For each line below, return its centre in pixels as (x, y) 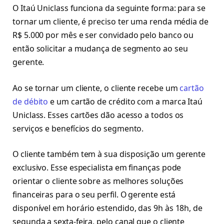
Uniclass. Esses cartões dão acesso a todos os (98, 115)
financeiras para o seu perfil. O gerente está (94, 195)
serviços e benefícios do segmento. (78, 128)
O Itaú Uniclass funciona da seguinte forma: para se (109, 8)
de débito (30, 101)
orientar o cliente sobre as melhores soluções (98, 181)
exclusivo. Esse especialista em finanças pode (97, 168)
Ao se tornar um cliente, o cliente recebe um (96, 88)
